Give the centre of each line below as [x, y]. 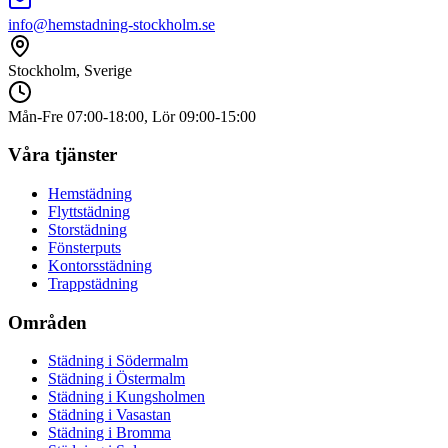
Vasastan [143, 415]
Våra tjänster [62, 155]
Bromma [143, 433]
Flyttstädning [89, 211]
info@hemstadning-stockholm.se [111, 24]
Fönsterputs [84, 247]
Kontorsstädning [100, 265]
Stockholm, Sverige [70, 70]
